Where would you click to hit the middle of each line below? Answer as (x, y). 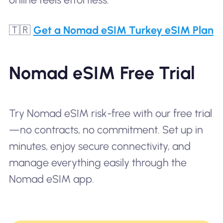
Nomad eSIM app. (51, 179)
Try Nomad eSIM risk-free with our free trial (110, 113)
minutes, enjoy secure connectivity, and (100, 146)
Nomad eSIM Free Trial (102, 73)
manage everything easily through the (98, 162)
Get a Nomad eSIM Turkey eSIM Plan (123, 30)
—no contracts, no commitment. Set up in (106, 129)
